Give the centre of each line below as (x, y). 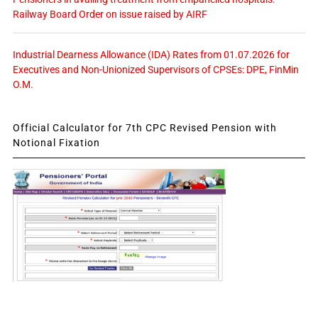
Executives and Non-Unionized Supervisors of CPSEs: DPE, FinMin (155, 69)
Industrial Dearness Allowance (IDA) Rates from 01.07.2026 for (151, 54)
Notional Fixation (56, 142)
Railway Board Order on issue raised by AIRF (110, 14)
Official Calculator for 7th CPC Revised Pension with (144, 127)
